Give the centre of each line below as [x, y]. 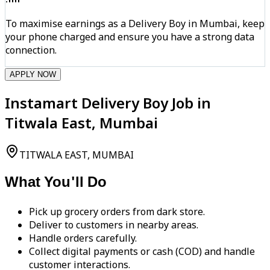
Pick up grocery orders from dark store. [117, 212]
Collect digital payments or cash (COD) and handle [142, 252]
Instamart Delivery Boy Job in [108, 102]
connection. [31, 50]
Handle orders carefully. [83, 238]
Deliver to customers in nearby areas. [114, 225]
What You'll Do [56, 184]
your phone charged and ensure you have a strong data [130, 36]
